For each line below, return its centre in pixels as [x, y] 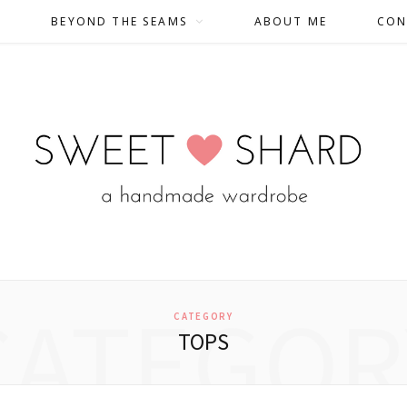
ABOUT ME [291, 21]
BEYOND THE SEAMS [119, 21]
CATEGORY [203, 316]
